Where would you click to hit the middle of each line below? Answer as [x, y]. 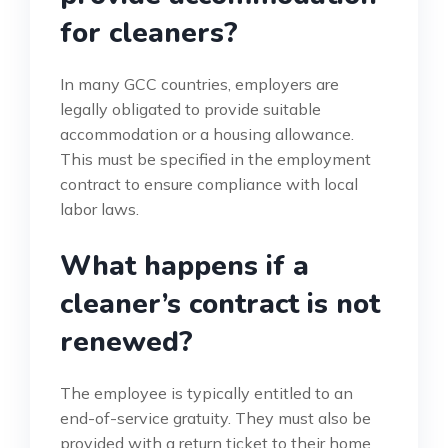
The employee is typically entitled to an [206, 393]
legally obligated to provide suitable [190, 109]
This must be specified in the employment [215, 159]
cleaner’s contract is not [220, 304]
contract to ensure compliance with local [209, 184]
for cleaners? [149, 33]
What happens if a [184, 266]
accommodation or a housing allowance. [207, 134]
